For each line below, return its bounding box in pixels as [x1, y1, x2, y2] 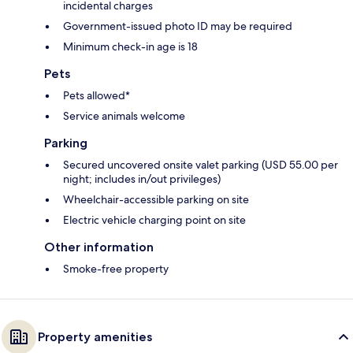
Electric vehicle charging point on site [63, 213, 246, 228]
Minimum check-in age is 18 [63, 39, 198, 54]
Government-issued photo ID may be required [63, 19, 292, 34]
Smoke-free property [63, 262, 169, 277]
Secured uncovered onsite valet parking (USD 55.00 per [63, 158, 338, 173]
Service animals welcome [63, 109, 185, 124]
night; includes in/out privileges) [63, 172, 221, 187]
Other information [44, 240, 154, 255]
